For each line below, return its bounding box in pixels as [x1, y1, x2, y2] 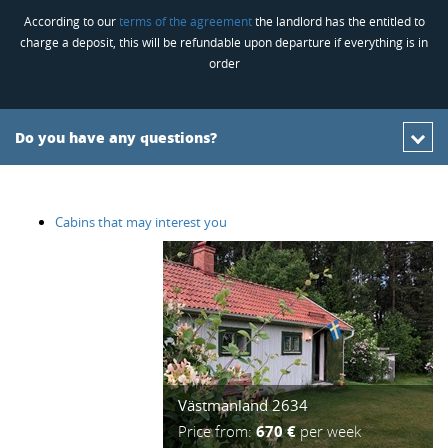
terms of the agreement [118, 13, 252, 30]
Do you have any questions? [15, 127, 217, 148]
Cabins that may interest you [55, 213, 227, 232]
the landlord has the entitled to [251, 13, 425, 30]
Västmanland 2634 [178, 395, 308, 416]
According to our [23, 13, 119, 30]
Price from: [178, 421, 256, 442]
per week [300, 421, 361, 442]
